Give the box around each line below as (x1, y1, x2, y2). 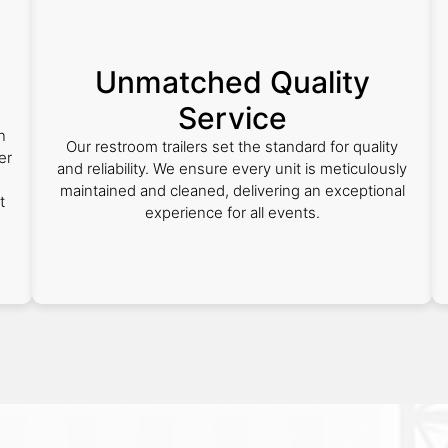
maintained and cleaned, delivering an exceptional (59, 181, 405, 200)
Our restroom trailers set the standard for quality (66, 137, 398, 156)
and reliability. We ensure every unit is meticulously (57, 159, 407, 178)
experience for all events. (144, 203, 320, 222)
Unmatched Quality (94, 64, 370, 100)
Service (177, 100, 287, 136)
